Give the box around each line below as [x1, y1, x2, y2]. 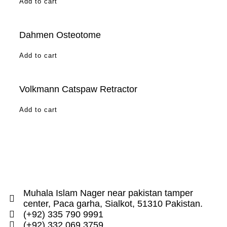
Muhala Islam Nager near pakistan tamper [23, 187, 193, 198]
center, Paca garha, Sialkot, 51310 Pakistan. [23, 198, 203, 209]
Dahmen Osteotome [19, 29, 101, 40]
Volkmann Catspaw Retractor [19, 84, 137, 94]
